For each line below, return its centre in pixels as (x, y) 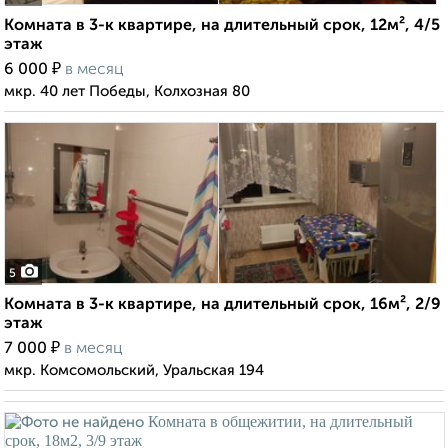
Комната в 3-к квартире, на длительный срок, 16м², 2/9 (222, 305)
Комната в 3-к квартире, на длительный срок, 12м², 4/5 (222, 26)
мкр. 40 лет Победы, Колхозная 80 (127, 92)
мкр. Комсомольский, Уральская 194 (134, 371)
